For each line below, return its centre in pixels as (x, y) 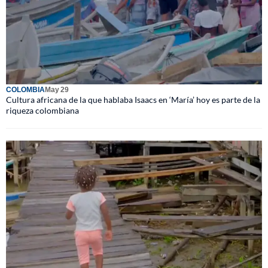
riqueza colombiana (42, 110)
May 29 (57, 89)
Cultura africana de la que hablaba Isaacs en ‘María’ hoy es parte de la (133, 99)
